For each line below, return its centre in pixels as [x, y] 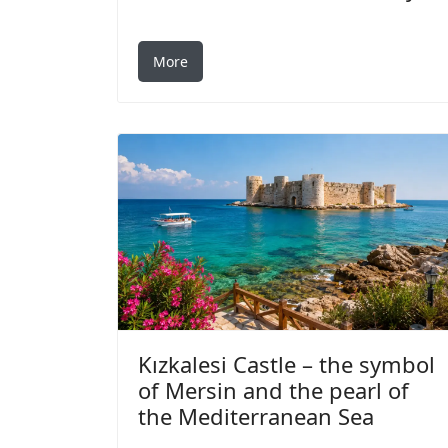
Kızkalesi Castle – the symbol [286, 363]
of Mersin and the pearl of [273, 389]
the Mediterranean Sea [256, 415]
